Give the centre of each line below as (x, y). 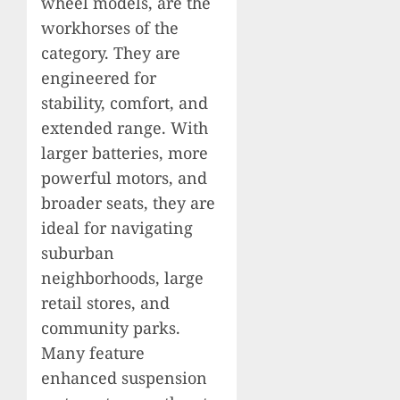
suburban (78, 252)
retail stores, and (105, 302)
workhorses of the (110, 27)
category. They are (111, 52)
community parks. (111, 327)
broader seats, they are (128, 202)
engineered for (99, 77)
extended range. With (125, 127)
